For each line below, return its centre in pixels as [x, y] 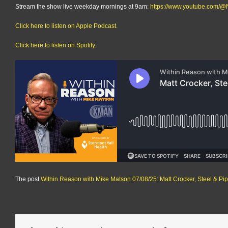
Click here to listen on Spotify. [56, 46]
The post [28, 179]
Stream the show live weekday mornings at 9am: [83, 7]
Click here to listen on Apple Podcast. [66, 26]
